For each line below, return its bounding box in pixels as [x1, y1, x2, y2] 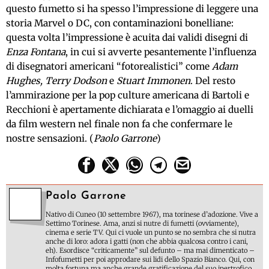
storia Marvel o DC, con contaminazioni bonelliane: [6, 17, 234, 29]
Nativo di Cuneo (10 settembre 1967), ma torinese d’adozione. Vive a [46, 210, 258, 219]
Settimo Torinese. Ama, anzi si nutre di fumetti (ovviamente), [46, 219, 239, 228]
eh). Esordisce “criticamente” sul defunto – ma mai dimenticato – [46, 246, 255, 255]
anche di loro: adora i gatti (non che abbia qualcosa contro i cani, [46, 237, 248, 246]
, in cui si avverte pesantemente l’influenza [65, 46, 256, 58]
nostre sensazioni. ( [6, 133, 94, 144]
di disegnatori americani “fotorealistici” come [6, 61, 212, 72]
